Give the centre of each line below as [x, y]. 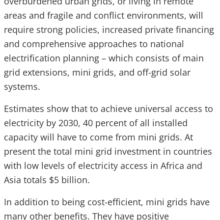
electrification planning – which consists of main [104, 58]
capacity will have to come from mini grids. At [98, 137]
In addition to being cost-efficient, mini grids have [107, 202]
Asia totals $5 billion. [47, 180]
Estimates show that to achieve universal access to [109, 109]
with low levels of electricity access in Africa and [103, 166]
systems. [22, 87]
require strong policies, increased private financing [109, 30]
